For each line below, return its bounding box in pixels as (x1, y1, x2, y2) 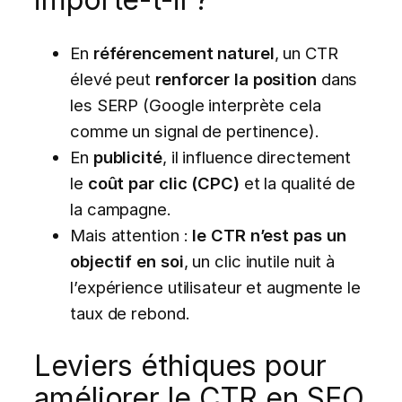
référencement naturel (92, 42, 275, 63)
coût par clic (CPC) (87, 172, 240, 193)
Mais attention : (70, 224, 193, 245)
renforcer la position (154, 68, 317, 89)
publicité (92, 146, 162, 167)
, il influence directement (162, 146, 352, 167)
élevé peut (70, 68, 155, 89)
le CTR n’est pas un (192, 224, 346, 245)
